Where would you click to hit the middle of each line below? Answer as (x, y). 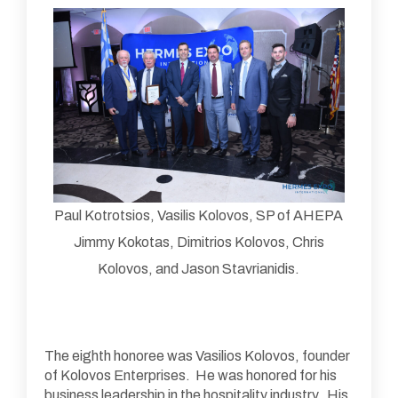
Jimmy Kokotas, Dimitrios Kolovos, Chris (199, 242)
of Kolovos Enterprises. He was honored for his (191, 375)
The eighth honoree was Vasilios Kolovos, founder (197, 355)
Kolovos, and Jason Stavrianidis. (199, 268)
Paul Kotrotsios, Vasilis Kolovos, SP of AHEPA (199, 215)
